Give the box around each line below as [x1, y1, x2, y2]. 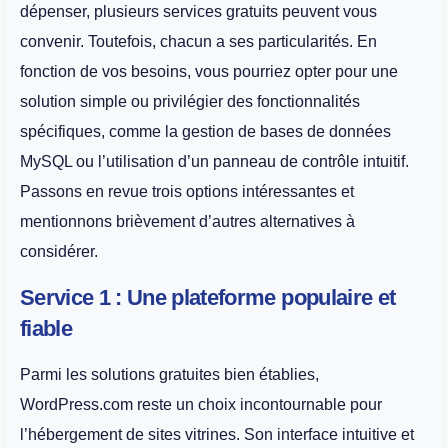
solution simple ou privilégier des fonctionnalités [20, 93, 360, 111]
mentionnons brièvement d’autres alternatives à [20, 213, 355, 231]
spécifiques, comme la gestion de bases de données [20, 123, 391, 141]
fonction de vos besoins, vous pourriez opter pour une [20, 63, 398, 81]
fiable [20, 315, 73, 341]
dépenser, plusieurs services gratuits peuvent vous [20, 3, 377, 21]
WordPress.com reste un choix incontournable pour [20, 395, 382, 413]
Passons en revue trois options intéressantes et [20, 183, 354, 201]
